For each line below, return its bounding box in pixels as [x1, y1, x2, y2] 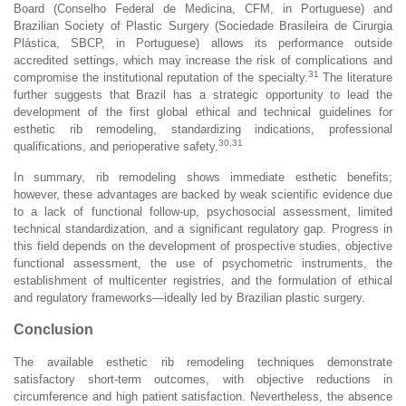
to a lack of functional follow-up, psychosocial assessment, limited [14, 204, 392, 218]
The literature [318, 70, 392, 84]
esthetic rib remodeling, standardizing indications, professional [14, 121, 392, 136]
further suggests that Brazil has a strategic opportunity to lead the [14, 87, 392, 101]
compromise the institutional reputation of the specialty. [14, 70, 308, 84]
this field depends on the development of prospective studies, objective [14, 238, 392, 253]
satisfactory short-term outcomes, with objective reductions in [14, 372, 392, 386]
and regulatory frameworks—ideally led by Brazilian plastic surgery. [14, 290, 365, 304]
